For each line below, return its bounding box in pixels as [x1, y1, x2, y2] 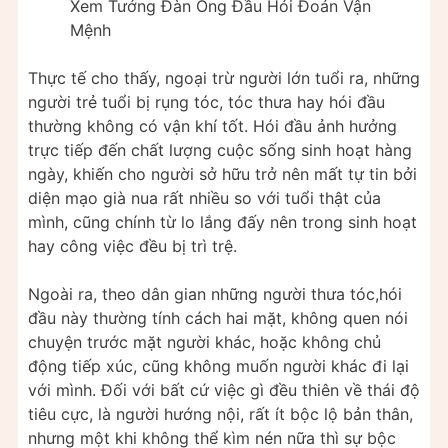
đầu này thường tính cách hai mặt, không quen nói [28, 307, 408, 328]
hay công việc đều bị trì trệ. [28, 235, 237, 256]
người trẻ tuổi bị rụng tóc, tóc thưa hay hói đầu [28, 91, 385, 112]
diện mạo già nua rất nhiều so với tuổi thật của [28, 187, 381, 208]
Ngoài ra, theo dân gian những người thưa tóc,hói [28, 283, 402, 304]
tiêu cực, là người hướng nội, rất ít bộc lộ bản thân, [28, 403, 413, 424]
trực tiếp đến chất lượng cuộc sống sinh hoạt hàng [28, 139, 412, 160]
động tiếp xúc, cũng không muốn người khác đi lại [28, 355, 409, 376]
